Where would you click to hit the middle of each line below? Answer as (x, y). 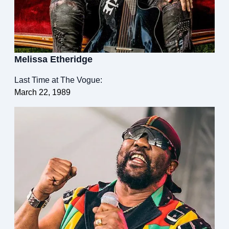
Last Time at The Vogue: (58, 80)
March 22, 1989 (42, 93)
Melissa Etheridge (53, 60)
